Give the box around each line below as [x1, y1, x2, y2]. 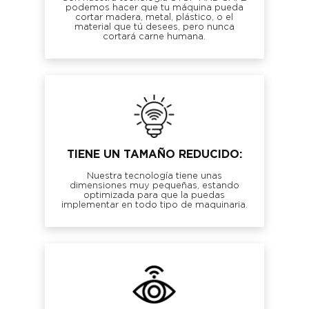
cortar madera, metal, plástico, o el [75, 12, 234, 22]
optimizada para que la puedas [83, 190, 226, 200]
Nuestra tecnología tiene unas [86, 171, 222, 181]
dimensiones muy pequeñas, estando [69, 181, 239, 190]
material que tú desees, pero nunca [74, 22, 235, 32]
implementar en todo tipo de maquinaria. [61, 200, 248, 210]
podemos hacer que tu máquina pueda [65, 3, 243, 12]
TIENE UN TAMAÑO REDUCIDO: [66, 148, 242, 160]
